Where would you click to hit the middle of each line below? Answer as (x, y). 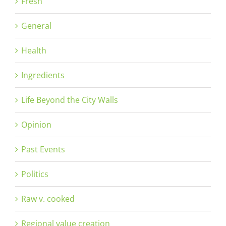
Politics (35, 174)
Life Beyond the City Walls (70, 100)
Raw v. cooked (48, 199)
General (36, 25)
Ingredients (43, 75)
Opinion (36, 124)
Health (34, 50)
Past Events (43, 149)
